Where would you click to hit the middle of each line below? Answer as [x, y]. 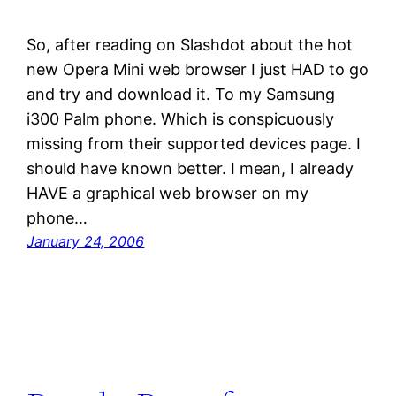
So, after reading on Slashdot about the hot [190, 45]
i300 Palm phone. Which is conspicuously [181, 119]
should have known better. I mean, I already [190, 169]
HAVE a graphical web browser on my [168, 194]
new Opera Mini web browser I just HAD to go [198, 70]
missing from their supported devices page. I [194, 144]
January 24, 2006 [86, 242]
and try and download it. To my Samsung [181, 95]
